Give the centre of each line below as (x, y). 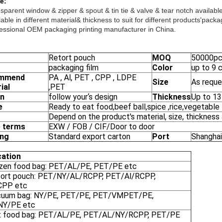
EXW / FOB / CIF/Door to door (102, 127)
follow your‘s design (83, 97)
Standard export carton (89, 137)
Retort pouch (72, 58)
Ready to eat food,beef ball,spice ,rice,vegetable (134, 107)
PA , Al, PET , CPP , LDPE (92, 78)
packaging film (74, 68)
